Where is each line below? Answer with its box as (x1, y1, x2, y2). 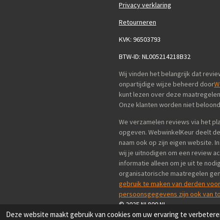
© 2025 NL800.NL (119, 199, 166, 209)
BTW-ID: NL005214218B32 (119, 52, 191, 61)
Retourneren (119, 17, 156, 27)
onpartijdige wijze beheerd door (119, 79, 214, 88)
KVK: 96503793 (119, 34, 161, 44)
